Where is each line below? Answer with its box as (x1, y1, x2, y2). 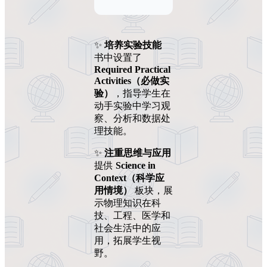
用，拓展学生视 (94, 235, 161, 246)
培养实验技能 (104, 39, 162, 50)
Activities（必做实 (94, 75, 169, 86)
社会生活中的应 (94, 222, 161, 233)
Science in (116, 160, 156, 170)
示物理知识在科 (94, 197, 161, 208)
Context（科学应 (94, 172, 164, 183)
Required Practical (94, 64, 170, 74)
